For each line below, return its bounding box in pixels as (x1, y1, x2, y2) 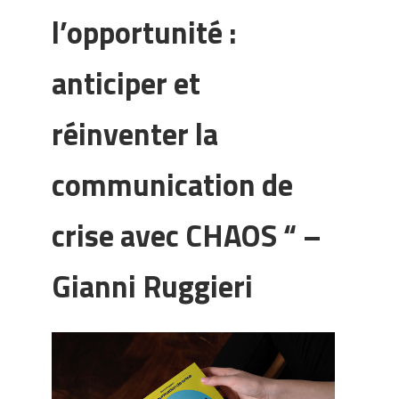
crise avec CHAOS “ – (52, 212, 322, 258)
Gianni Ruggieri (52, 263, 254, 309)
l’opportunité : (52, 9, 238, 55)
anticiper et (52, 60, 201, 106)
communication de (52, 161, 294, 208)
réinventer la (52, 110, 219, 157)
